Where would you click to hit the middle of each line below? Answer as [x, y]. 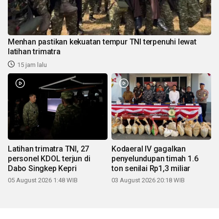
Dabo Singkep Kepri [42, 168]
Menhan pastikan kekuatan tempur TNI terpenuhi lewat [102, 42]
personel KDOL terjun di [49, 158]
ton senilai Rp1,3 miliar [151, 168]
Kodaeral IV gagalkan [149, 149]
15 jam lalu [32, 65]
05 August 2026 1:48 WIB [43, 180]
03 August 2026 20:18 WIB [148, 180]
